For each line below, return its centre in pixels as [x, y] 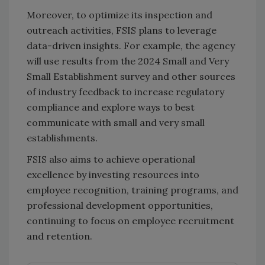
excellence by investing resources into [113, 174]
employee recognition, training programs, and [132, 190]
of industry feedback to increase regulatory [125, 91]
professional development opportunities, [120, 205]
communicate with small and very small [116, 122]
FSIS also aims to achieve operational [111, 159]
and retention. [59, 236]
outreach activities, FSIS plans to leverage [122, 30]
